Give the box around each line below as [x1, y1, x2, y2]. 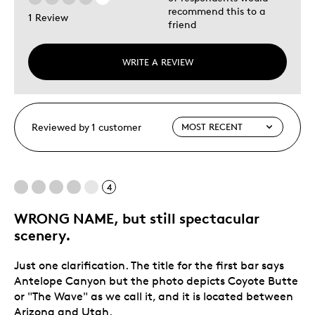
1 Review [28, 11, 68, 24]
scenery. [14, 226, 71, 244]
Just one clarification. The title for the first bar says [14, 258, 284, 272]
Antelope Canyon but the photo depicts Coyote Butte [14, 274, 298, 288]
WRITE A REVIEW [122, 56, 193, 67]
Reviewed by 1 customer [32, 120, 141, 133]
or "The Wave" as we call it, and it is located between [14, 289, 293, 303]
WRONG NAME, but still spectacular [14, 209, 259, 227]
